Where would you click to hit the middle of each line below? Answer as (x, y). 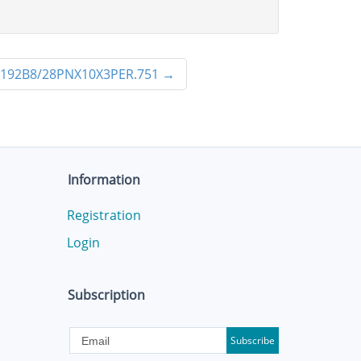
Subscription (106, 295)
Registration (104, 215)
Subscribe (253, 340)
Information (104, 180)
